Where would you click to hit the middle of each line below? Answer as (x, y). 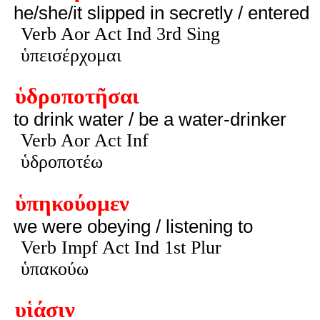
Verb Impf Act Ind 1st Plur (121, 247)
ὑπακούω (54, 269)
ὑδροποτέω (61, 162)
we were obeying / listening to (133, 226)
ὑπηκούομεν (72, 203)
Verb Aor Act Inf (84, 141)
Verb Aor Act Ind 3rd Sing (120, 34)
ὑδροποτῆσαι (77, 97)
